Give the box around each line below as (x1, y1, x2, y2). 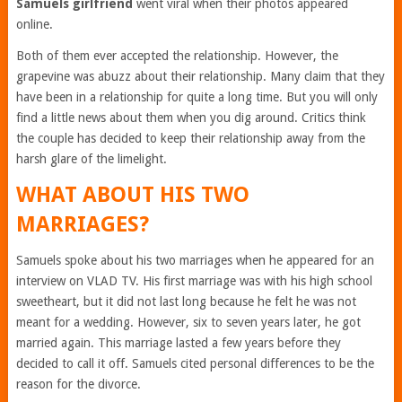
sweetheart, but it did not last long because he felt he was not (15, 293, 356, 309)
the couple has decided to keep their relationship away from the (15, 130, 365, 145)
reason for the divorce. (15, 376, 141, 391)
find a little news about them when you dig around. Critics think (15, 109, 366, 125)
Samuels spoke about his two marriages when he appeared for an (15, 252, 374, 267)
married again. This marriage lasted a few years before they (15, 335, 341, 350)
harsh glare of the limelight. (15, 151, 170, 166)
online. (15, 16, 57, 31)
